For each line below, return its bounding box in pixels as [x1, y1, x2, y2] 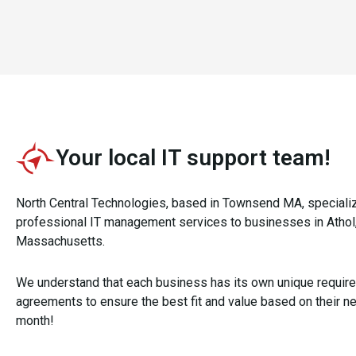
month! [16, 313, 54, 328]
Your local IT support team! [56, 145, 331, 171]
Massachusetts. [16, 234, 105, 249]
